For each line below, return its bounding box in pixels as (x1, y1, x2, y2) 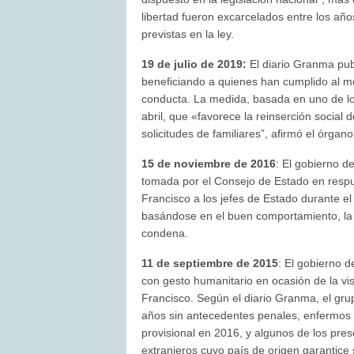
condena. (141, 227, 189, 240)
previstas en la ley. (141, 28, 235, 41)
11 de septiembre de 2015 (141, 257, 279, 270)
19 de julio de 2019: (141, 58, 250, 71)
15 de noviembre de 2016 (141, 157, 277, 171)
